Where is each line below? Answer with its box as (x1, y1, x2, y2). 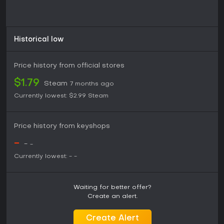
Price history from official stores (14, 62, 124, 69)
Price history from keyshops (14, 123, 110, 130)
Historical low (14, 36, 64, 43)
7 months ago (70, 81, 114, 87)
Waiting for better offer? (73, 184, 151, 191)
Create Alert (85, 214, 139, 223)
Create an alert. (87, 193, 137, 200)
